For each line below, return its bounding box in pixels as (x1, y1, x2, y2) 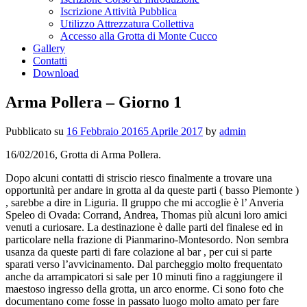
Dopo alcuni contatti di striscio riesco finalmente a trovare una (5, 171, 272, 184)
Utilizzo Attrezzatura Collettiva (60, 18, 194, 29)
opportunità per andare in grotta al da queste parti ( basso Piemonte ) (5, 184, 299, 196)
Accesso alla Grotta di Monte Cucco (60, 30, 217, 42)
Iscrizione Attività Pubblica (60, 5, 177, 17)
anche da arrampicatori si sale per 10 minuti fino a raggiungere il (5, 270, 282, 282)
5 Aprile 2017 (143, 125, 203, 137)
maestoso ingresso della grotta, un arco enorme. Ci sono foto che (5, 282, 284, 295)
